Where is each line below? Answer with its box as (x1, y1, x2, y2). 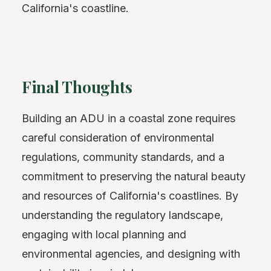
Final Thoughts (22, 76, 132, 98)
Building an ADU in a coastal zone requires (22, 111, 235, 125)
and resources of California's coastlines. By (22, 189, 238, 202)
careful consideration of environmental (22, 131, 214, 144)
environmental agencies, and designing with (22, 247, 240, 260)
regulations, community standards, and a (22, 150, 224, 163)
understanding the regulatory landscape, (22, 208, 223, 221)
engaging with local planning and (22, 227, 186, 241)
